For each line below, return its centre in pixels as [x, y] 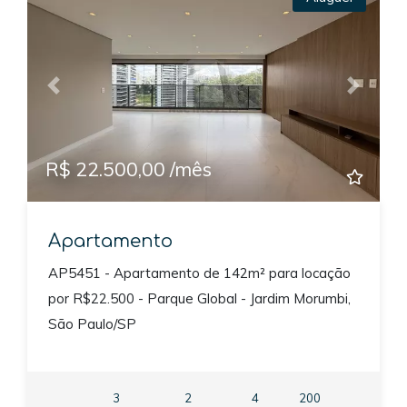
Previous [80, 94]
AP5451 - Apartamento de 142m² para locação [199, 273]
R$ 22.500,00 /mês [129, 169]
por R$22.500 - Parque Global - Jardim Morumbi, [199, 299]
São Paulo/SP [92, 324]
